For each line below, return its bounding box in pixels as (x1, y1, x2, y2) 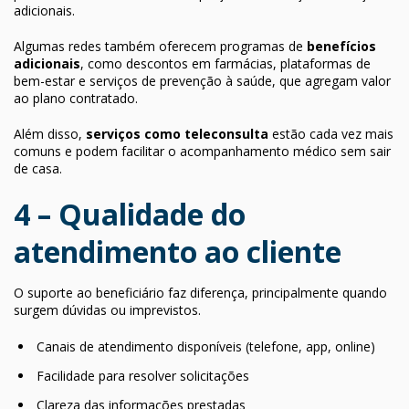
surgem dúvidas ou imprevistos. (14, 300, 201, 319)
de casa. (14, 159, 62, 177)
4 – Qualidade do (14, 194, 246, 234)
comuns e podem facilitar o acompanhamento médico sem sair (14, 142, 391, 160)
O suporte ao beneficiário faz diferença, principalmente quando (14, 283, 387, 301)
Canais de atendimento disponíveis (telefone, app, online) (37, 337, 375, 355)
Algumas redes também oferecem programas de (14, 37, 307, 55)
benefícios (307, 37, 376, 55)
